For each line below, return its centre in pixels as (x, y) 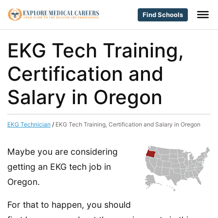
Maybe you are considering (63, 152)
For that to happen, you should (69, 205)
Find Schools (163, 14)
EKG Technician (29, 124)
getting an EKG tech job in (59, 167)
